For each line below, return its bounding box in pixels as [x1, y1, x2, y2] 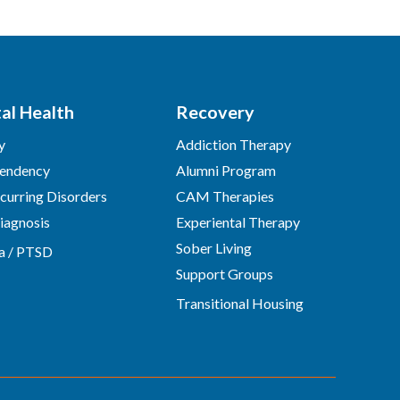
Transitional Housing [175, 295, 304, 312]
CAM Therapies [175, 187, 274, 204]
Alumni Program [175, 162, 276, 179]
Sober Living [175, 239, 252, 256]
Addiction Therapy [175, 136, 291, 153]
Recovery [175, 101, 254, 122]
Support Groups [175, 265, 273, 282]
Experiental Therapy [175, 213, 300, 230]
